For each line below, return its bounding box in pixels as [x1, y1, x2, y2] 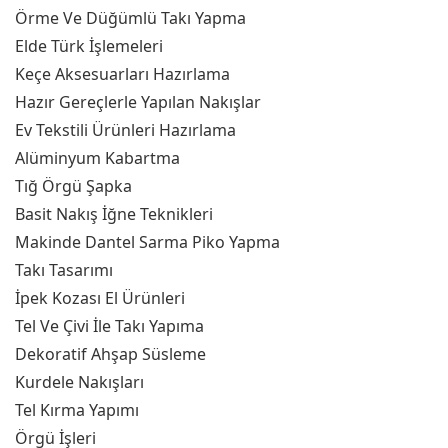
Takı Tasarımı [15, 259, 113, 281]
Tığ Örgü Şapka [15, 175, 132, 197]
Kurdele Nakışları [15, 371, 144, 393]
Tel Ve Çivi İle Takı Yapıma [15, 315, 204, 337]
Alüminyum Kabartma [15, 147, 180, 169]
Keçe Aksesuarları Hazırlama [15, 63, 230, 85]
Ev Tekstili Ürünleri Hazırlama [15, 119, 236, 141]
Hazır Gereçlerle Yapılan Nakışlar [15, 91, 261, 113]
